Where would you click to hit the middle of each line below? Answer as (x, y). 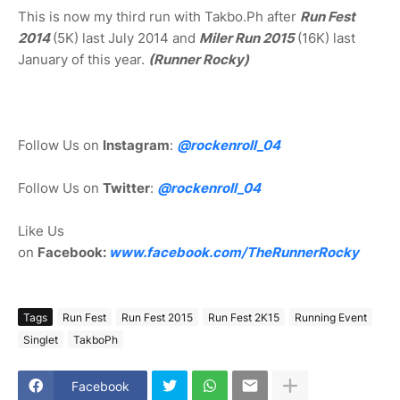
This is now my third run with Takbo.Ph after (159, 17)
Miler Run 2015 (248, 38)
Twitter (126, 188)
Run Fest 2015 (157, 317)
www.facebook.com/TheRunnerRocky (234, 253)
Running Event (331, 317)
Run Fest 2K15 (244, 317)
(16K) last (326, 38)
